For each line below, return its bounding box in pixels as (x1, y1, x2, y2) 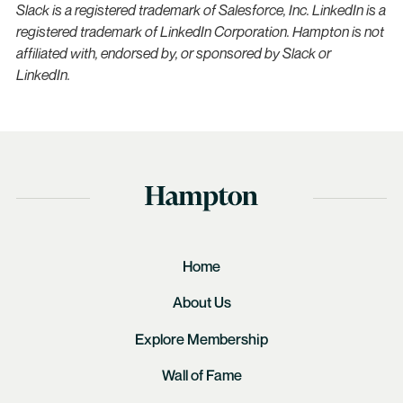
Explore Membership (135, 329, 268, 348)
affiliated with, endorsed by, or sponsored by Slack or (15, 43, 331, 62)
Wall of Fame (161, 366, 242, 385)
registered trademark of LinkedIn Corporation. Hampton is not (15, 22, 384, 40)
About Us (172, 293, 231, 312)
